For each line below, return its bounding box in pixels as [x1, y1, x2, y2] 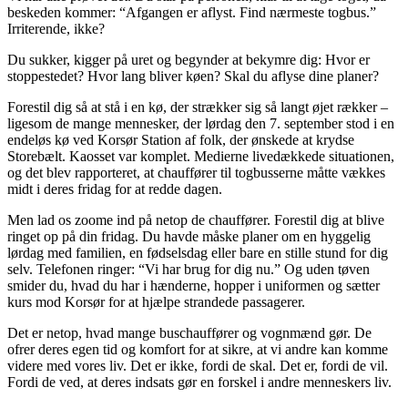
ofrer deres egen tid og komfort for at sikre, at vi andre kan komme [7, 341, 388, 357]
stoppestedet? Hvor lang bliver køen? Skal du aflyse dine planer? [7, 67, 379, 84]
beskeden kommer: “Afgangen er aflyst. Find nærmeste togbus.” [7, 4, 376, 20]
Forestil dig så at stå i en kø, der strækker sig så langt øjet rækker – [7, 98, 388, 115]
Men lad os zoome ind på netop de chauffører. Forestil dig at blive [7, 211, 384, 228]
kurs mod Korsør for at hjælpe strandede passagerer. [7, 293, 305, 310]
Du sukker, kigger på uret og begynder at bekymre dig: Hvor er [7, 51, 370, 67]
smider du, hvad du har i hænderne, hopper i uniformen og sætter [7, 277, 380, 293]
